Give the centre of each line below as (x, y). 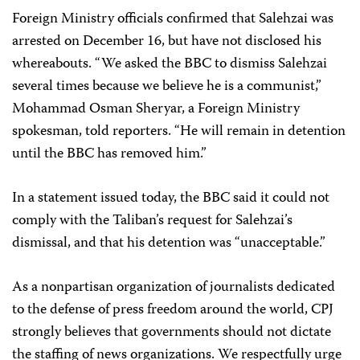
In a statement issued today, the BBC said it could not (171, 198)
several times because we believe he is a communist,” (167, 87)
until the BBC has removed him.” (109, 154)
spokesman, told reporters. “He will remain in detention (179, 132)
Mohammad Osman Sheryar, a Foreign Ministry (156, 109)
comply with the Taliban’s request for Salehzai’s (152, 221)
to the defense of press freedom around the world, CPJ (173, 310)
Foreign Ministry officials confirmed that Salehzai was (173, 19)
